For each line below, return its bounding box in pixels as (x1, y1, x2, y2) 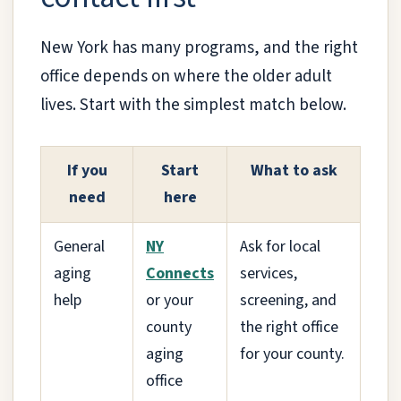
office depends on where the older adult (40, 64, 332, 90)
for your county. (240, 342, 345, 365)
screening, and (240, 288, 337, 311)
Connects (146, 261, 214, 285)
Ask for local (240, 235, 320, 258)
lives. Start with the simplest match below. (40, 93, 346, 118)
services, (240, 261, 297, 285)
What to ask (250, 158, 337, 182)
